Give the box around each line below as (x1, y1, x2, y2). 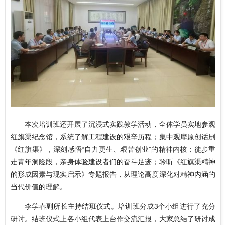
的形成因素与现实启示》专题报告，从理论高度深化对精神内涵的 (11, 168, 215, 179)
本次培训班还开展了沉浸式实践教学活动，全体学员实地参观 (25, 118, 215, 129)
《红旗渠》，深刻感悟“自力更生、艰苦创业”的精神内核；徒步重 (11, 143, 215, 154)
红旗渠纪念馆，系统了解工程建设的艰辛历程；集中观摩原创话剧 (11, 131, 215, 141)
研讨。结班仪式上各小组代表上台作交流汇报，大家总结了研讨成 (11, 213, 215, 223)
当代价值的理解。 (11, 181, 67, 191)
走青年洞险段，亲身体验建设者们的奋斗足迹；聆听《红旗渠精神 (11, 156, 215, 166)
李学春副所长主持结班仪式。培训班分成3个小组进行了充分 (25, 200, 215, 211)
